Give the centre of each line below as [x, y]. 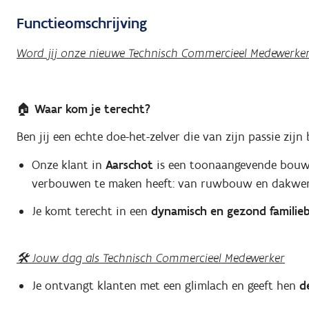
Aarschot [129, 165]
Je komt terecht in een [91, 211]
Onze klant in [68, 165]
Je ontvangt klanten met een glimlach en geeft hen [165, 286]
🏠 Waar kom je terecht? [83, 109]
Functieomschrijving [82, 23]
